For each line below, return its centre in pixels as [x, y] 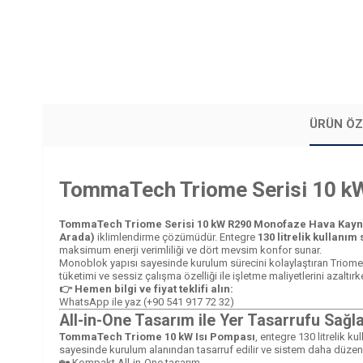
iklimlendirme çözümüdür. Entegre [176, 237]
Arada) [77, 237]
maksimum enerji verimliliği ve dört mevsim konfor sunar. [190, 250]
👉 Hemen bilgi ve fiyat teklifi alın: [146, 288]
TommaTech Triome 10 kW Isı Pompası [157, 336]
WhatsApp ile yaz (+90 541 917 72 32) [147, 301]
